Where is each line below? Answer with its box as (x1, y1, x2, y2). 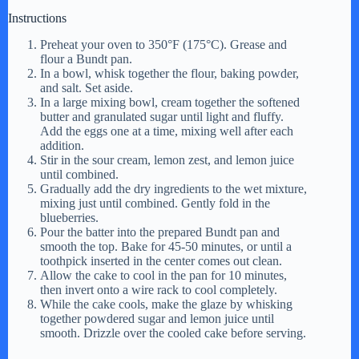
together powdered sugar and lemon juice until (40, 311, 274, 325)
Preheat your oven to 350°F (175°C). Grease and (40, 37, 287, 51)
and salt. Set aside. (40, 80, 133, 95)
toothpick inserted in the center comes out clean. (40, 253, 282, 268)
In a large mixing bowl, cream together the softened (40, 95, 300, 109)
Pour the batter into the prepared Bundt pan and (40, 224, 280, 239)
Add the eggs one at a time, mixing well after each (40, 123, 293, 138)
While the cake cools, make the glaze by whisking (40, 296, 292, 311)
